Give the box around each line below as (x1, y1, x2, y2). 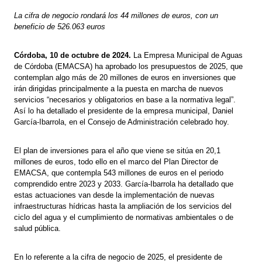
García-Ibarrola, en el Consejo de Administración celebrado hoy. (14, 117, 230, 126)
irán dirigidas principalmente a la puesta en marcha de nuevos (14, 84, 224, 93)
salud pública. (14, 223, 61, 233)
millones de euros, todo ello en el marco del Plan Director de (14, 157, 219, 166)
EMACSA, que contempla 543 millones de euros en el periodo (14, 168, 224, 177)
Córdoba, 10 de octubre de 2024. (14, 50, 134, 60)
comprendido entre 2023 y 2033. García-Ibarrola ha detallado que (14, 179, 234, 188)
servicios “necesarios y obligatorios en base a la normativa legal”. (14, 95, 236, 104)
